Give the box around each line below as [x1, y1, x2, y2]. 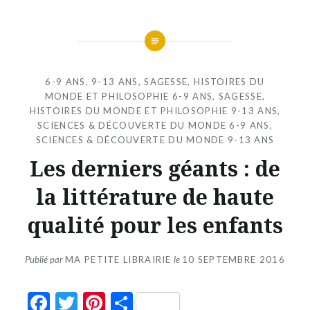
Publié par [25, 254, 66, 266]
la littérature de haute [36, 182, 274, 211]
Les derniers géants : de [30, 154, 280, 183]
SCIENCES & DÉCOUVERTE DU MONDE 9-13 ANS [35, 134, 275, 145]
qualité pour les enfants [27, 210, 283, 239]
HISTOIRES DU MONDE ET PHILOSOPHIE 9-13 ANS [29, 104, 278, 116]
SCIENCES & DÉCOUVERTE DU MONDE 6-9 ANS [37, 119, 270, 131]
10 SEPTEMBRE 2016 [181, 254, 285, 266]
